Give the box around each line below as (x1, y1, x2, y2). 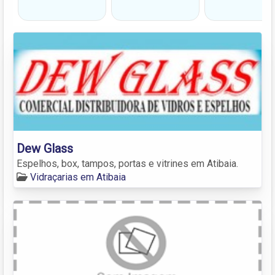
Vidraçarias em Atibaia (30, 171, 126, 183)
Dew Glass (17, 141, 73, 156)
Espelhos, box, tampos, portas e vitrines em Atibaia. (17, 157, 238, 169)
